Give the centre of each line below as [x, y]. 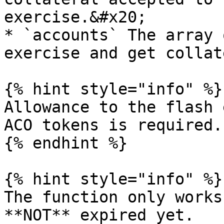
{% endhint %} [66, 143]
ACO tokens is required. [113, 125]
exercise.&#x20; [75, 17]
